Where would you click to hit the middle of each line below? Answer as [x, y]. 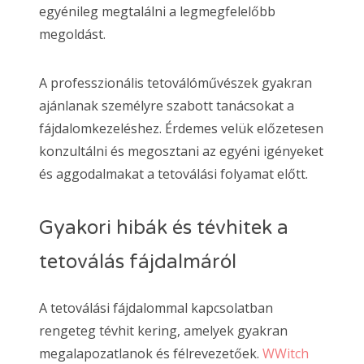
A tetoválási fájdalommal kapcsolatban [156, 308]
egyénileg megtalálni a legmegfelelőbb [157, 11]
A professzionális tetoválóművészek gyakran [175, 82]
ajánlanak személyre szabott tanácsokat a [167, 105]
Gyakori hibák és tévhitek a [164, 227]
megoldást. [72, 34]
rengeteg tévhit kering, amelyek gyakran [163, 331]
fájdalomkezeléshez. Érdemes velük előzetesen [181, 128]
